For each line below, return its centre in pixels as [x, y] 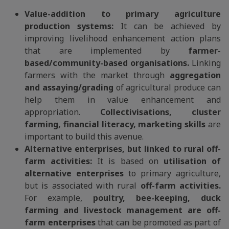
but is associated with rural [83, 186]
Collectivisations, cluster [161, 112]
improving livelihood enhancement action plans [123, 38]
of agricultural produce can [167, 87]
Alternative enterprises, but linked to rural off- [123, 149]
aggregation [195, 75]
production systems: [69, 26]
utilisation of [192, 161]
